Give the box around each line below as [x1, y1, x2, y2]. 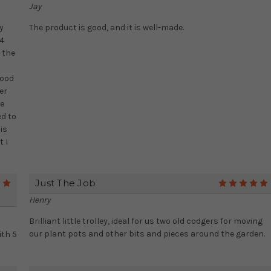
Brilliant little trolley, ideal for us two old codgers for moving [29, 216, 263, 227]
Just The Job [35, 177, 96, 189]
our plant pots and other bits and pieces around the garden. [29, 229, 265, 240]
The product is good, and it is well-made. [29, 22, 184, 33]
